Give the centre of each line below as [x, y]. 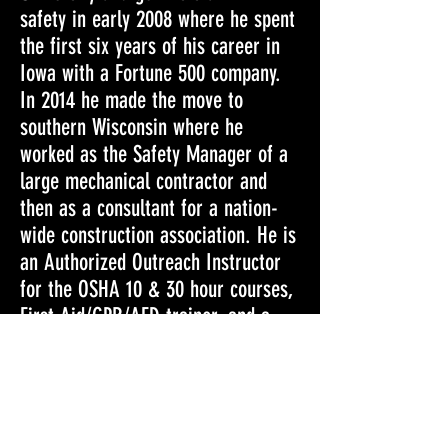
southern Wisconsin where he [131, 127]
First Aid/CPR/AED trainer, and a [145, 316]
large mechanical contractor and [143, 181]
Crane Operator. [81, 370]
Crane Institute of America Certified [159, 343]
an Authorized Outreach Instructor [150, 262]
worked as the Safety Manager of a [154, 154]
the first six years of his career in [150, 46]
